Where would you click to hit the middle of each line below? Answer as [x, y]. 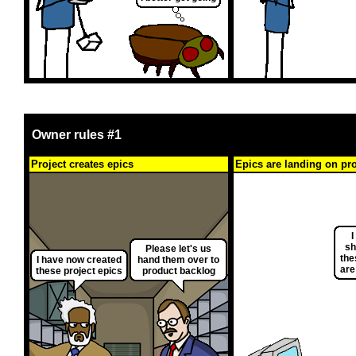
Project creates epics [82, 164]
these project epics [79, 271]
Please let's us [178, 249]
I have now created [79, 260]
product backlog [178, 271]
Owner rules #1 [77, 135]
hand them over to [178, 260]
